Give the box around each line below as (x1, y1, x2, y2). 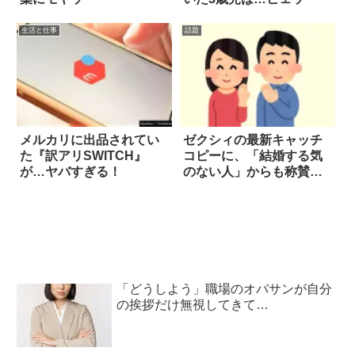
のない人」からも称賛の (182, 164, 323, 178)
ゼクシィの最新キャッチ (182, 132, 323, 147)
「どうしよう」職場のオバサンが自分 (116, 282, 333, 296)
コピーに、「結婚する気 (182, 148, 323, 162)
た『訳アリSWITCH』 (20, 148, 147, 162)
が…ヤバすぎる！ (20, 164, 121, 178)
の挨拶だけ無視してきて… (116, 298, 269, 312)
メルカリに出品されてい (20, 132, 159, 147)
